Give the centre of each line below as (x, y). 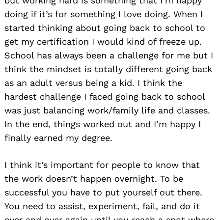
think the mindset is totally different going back (108, 69)
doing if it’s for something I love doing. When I (104, 14)
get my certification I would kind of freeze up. (103, 41)
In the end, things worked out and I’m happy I (103, 124)
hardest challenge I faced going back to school (105, 96)
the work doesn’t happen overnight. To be (94, 178)
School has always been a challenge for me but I (109, 55)
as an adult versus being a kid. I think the (93, 82)
